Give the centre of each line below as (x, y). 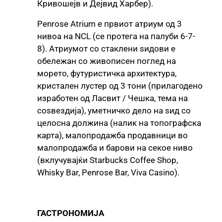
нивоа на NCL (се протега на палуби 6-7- (116, 36)
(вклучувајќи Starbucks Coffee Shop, (108, 160)
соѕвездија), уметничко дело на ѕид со (114, 110)
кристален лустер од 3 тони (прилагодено (120, 85)
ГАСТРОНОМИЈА (71, 213)
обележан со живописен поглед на (107, 61)
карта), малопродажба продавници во (112, 135)
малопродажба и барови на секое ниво (115, 147)
